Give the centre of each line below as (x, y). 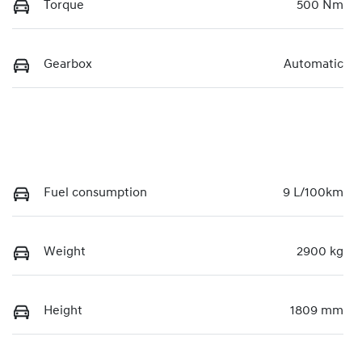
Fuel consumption (95, 194)
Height (63, 311)
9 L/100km (313, 194)
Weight (65, 253)
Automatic (314, 65)
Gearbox (68, 65)
